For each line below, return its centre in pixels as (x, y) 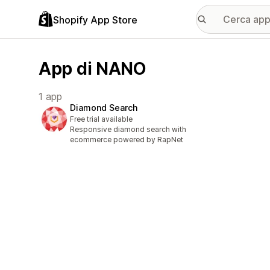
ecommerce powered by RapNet (127, 140)
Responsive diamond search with (128, 130)
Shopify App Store (95, 20)
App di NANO (93, 68)
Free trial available (101, 119)
